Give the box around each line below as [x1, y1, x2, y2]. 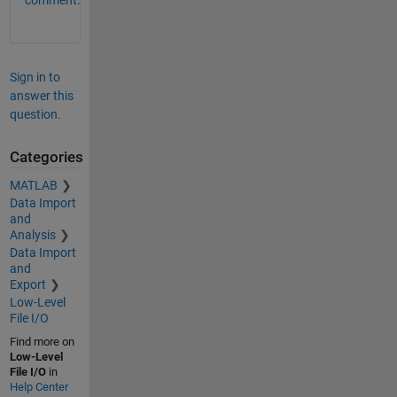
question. [9, 106, 61, 121]
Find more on [9, 335, 74, 349]
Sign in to [9, 69, 60, 84]
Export [9, 277, 46, 292]
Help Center [9, 380, 68, 394]
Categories [9, 148, 83, 166]
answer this [9, 88, 74, 103]
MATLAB [9, 178, 58, 193]
